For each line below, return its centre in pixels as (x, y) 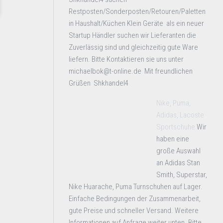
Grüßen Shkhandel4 (99, 83)
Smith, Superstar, (182, 175)
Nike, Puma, (173, 103)
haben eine (173, 139)
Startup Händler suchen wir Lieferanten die (132, 35)
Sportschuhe (176, 127)
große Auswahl (178, 151)
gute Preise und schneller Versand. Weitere (134, 211)
